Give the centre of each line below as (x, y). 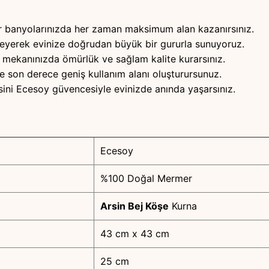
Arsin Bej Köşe (134, 206)
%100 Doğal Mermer (146, 179)
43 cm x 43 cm (135, 234)
